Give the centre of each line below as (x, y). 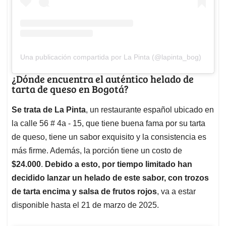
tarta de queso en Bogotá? (70, 89)
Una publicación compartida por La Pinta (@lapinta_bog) (111, 57)
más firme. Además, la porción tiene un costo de (97, 150)
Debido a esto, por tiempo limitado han (119, 164)
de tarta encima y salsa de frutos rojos (84, 191)
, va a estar (176, 191)
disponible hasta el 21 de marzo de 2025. (85, 205)
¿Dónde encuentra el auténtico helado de (103, 78)
